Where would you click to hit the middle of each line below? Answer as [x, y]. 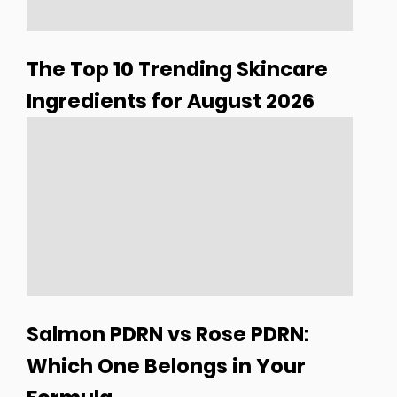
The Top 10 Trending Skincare [177, 69]
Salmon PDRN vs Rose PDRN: [168, 335]
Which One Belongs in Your [166, 366]
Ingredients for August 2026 [171, 101]
